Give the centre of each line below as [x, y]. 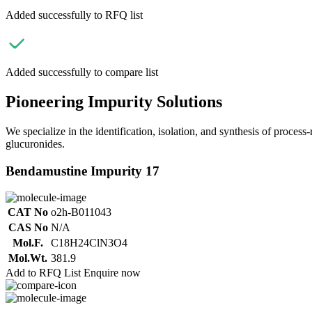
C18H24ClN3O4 [89, 243]
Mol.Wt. [28, 258]
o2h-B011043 [81, 212]
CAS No [28, 228]
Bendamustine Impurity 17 [83, 171]
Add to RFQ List [43, 273]
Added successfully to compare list [82, 72]
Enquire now [112, 273]
